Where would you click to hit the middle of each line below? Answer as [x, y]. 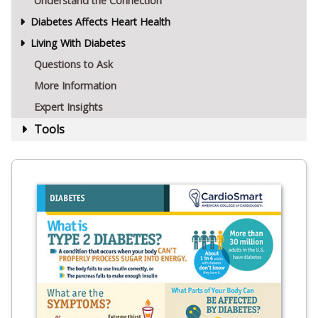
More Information [75, 85]
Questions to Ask [73, 64]
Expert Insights [68, 106]
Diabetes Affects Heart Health [100, 21]
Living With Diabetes [78, 43]
